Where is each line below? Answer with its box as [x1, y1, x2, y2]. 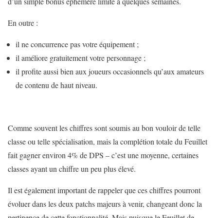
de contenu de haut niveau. [16, 80, 97, 91]
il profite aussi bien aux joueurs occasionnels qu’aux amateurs [16, 66, 204, 77]
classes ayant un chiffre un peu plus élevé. [8, 163, 136, 174]
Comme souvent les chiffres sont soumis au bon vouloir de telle [8, 123, 200, 133]
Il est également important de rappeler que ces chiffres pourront [8, 185, 200, 196]
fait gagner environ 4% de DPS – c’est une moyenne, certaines [8, 150, 199, 161]
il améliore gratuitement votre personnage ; [16, 53, 145, 63]
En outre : [8, 18, 38, 28]
